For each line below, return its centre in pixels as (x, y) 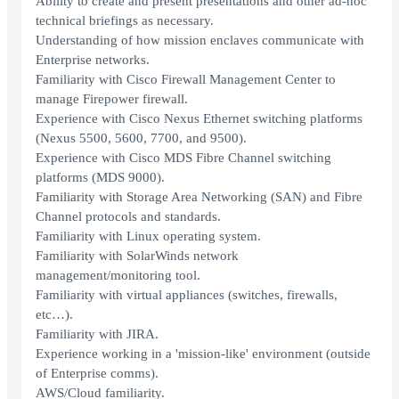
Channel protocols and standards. (128, 217)
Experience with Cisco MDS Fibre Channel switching (183, 158)
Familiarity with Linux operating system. (148, 236)
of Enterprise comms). (97, 374)
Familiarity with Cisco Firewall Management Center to (186, 80)
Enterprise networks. (93, 60)
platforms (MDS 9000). (100, 178)
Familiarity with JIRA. (97, 334)
